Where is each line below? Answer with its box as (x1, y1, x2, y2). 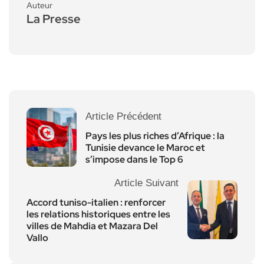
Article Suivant (114, 177, 179, 189)
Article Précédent (85, 110, 161, 122)
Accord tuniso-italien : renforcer (27, 196, 166, 209)
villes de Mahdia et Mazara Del (27, 219, 158, 232)
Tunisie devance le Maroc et (85, 141, 205, 154)
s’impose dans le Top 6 (85, 153, 183, 166)
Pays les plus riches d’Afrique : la (85, 129, 225, 142)
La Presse (27, 11, 81, 27)
